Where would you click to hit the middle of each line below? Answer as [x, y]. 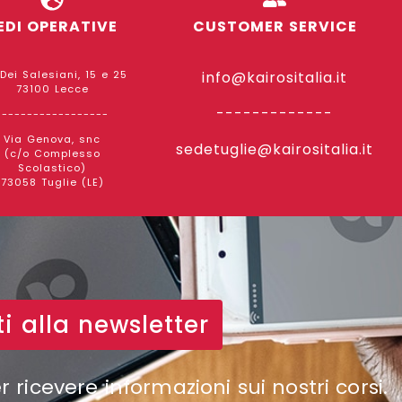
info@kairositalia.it [275, 78]
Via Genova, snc [52, 140]
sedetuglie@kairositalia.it [275, 150]
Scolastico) [52, 168]
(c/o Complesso [52, 154]
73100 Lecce [52, 89]
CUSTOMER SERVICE [275, 27]
